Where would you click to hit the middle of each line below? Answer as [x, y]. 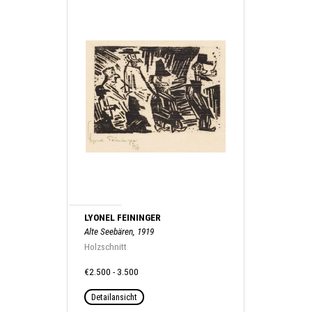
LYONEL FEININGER [123, 217]
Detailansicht [115, 297]
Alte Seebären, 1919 [119, 231]
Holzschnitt [106, 247]
